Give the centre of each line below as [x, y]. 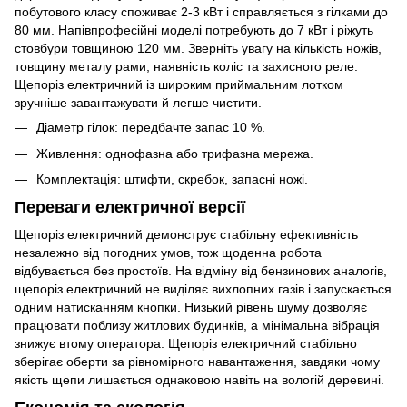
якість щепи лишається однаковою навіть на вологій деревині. [199, 379]
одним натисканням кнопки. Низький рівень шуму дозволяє [191, 307]
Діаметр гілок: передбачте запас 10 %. [151, 128]
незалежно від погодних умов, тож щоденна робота [168, 252]
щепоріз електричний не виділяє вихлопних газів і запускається [203, 288]
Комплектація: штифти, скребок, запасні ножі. [172, 179]
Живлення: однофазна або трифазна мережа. [175, 153]
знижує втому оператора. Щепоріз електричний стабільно [186, 343]
